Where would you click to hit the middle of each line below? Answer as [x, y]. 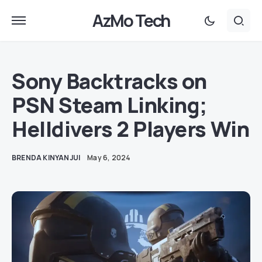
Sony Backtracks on [109, 81]
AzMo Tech [131, 20]
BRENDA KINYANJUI [46, 158]
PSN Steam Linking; [109, 105]
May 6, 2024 [109, 158]
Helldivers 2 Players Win [131, 129]
